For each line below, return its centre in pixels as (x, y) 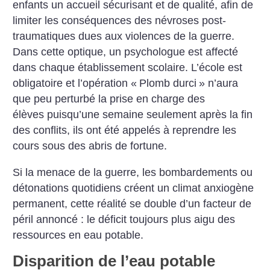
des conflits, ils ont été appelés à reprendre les (125, 130)
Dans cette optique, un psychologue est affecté (126, 52)
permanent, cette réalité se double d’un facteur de (132, 203)
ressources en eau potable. (78, 235)
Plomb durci (168, 83)
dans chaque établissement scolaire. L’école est (128, 67)
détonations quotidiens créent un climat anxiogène (133, 188)
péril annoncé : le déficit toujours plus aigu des (124, 219)
